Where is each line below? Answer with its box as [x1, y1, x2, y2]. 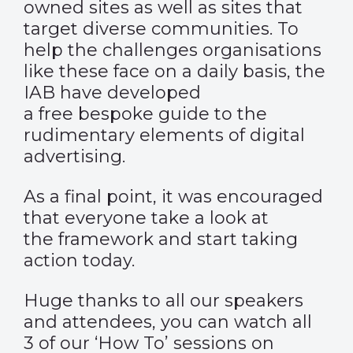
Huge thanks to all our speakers [24, 290, 303, 311]
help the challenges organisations [24, 39, 321, 61]
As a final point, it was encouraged [24, 186, 323, 207]
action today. [24, 250, 139, 271]
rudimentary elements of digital [24, 124, 305, 146]
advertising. [24, 146, 125, 167]
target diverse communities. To [24, 18, 299, 39]
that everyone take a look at [24, 207, 269, 229]
